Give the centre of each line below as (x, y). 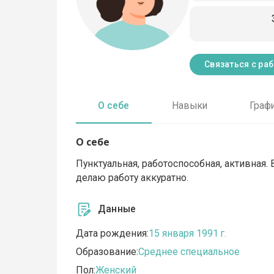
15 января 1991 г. (188, 234)
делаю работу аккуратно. (132, 177)
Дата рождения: (113, 234)
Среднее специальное (189, 252)
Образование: (107, 252)
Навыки (189, 106)
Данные (117, 209)
